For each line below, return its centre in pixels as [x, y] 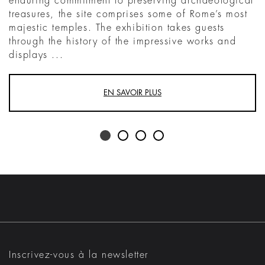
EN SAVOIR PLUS [132, 92]
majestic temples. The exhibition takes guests [117, 28]
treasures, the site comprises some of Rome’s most [128, 14]
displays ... [36, 55]
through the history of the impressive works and [123, 41]
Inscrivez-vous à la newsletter [79, 255]
